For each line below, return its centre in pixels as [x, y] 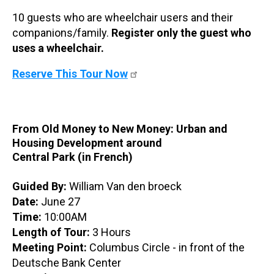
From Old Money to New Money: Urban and [120, 128]
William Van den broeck [127, 186]
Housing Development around [87, 143]
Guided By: [41, 186]
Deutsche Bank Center [67, 262]
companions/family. [62, 32]
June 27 [59, 201]
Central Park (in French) [72, 157]
